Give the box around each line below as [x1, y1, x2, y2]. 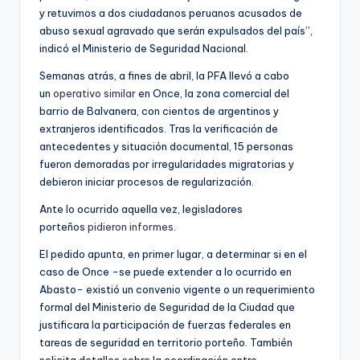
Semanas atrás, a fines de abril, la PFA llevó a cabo [39, 68, 289, 82]
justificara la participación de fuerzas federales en [39, 317, 291, 331]
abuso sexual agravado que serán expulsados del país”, [39, 23, 313, 37]
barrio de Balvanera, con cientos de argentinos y [39, 104, 279, 117]
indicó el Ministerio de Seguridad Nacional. [39, 41, 248, 55]
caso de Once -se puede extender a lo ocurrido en [39, 264, 292, 278]
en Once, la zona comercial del [136, 86, 289, 100]
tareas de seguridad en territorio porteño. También [39, 335, 292, 349]
